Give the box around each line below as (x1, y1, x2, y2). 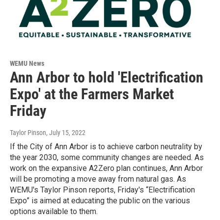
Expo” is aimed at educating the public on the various (10, 196, 190, 206)
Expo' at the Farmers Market (10, 85, 174, 103)
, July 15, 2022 (46, 129, 85, 137)
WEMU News (10, 59, 44, 68)
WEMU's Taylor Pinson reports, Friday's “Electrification (10, 185, 195, 195)
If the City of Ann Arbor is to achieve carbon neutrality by (10, 142, 202, 152)
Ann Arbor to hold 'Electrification (10, 69, 203, 86)
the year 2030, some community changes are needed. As (10, 153, 204, 163)
